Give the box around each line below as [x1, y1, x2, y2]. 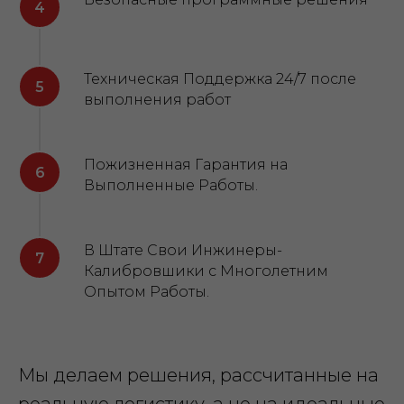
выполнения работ [84, 91, 231, 108]
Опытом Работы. [84, 283, 209, 300]
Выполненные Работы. [84, 177, 258, 194]
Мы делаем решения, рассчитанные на [18, 364, 379, 386]
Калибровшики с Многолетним [84, 262, 328, 280]
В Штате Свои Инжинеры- [84, 242, 282, 259]
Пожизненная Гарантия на [84, 156, 288, 173]
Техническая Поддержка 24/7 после [84, 70, 356, 87]
